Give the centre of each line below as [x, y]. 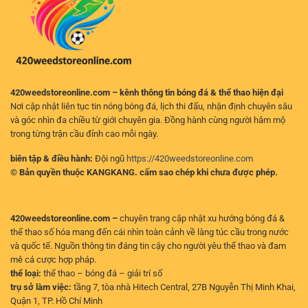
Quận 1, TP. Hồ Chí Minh [56, 300]
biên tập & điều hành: [52, 159]
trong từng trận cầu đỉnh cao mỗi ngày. [84, 133]
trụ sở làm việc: [41, 287]
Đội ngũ [110, 159]
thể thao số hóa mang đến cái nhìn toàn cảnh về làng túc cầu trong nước [150, 232]
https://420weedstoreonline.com [190, 159]
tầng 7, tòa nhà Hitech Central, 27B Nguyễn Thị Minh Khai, [184, 287]
